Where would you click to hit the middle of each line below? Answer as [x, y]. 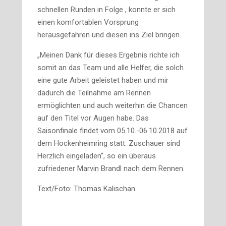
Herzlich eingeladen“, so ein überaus [97, 156]
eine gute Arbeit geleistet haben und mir [103, 80]
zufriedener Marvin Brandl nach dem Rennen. [111, 168]
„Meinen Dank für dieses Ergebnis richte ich [108, 55]
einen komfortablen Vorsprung [88, 22]
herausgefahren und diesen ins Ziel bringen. [109, 35]
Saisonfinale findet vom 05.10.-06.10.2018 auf [112, 131]
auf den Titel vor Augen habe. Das [93, 118]
